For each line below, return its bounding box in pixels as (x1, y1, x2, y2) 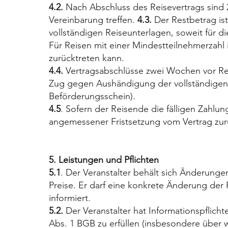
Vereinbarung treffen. (48, 14, 137, 25)
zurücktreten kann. (48, 52, 124, 64)
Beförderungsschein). (48, 90, 135, 102)
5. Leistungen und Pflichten (48, 154, 159, 165)
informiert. (48, 192, 91, 204)
